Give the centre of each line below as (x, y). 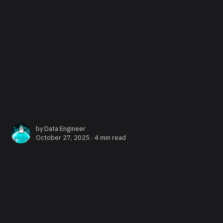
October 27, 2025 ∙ (65, 137)
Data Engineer (65, 128)
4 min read (111, 137)
